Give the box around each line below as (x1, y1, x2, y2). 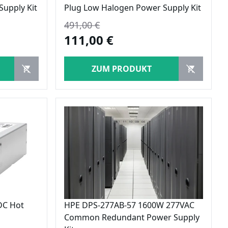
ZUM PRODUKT (91, 63, 152, 74)
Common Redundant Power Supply (64, 211, 200, 223)
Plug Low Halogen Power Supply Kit (64, 2, 202, 13)
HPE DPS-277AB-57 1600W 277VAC (64, 199, 195, 211)
